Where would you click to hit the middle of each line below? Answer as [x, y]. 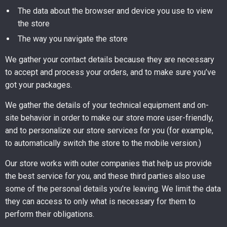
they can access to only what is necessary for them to [100, 201]
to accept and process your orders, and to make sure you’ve [110, 72]
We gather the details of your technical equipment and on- [107, 105]
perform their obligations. [50, 214]
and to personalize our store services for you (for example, [109, 130]
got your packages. [39, 85]
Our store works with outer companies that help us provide [108, 163]
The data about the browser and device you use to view [115, 11]
